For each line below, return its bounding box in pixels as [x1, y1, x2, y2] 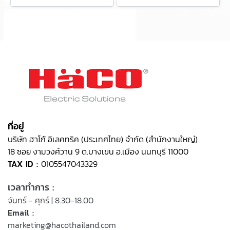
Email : [8, 206, 34, 219]
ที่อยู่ [8, 119, 24, 133]
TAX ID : [8, 158, 41, 170]
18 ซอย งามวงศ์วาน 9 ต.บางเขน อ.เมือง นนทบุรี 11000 [8, 145, 188, 158]
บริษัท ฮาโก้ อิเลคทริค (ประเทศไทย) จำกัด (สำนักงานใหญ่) [8, 133, 198, 145]
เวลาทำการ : [8, 180, 54, 194]
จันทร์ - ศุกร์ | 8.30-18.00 [8, 194, 93, 206]
